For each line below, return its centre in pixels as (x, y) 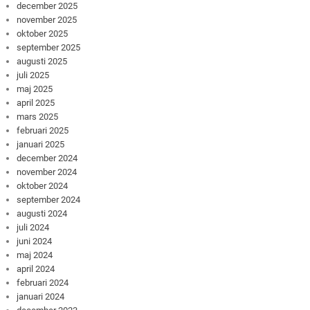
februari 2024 (43, 282)
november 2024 (47, 172)
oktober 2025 (43, 33)
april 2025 (36, 102)
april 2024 (36, 268)
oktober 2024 (43, 185)
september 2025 (49, 47)
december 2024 (47, 158)
